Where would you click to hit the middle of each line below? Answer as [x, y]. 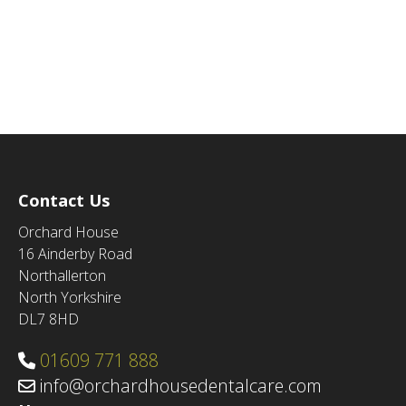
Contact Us [64, 200]
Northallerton [62, 275]
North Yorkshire [70, 297]
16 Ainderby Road [75, 254]
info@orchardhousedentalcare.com [179, 386]
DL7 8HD [48, 319]
